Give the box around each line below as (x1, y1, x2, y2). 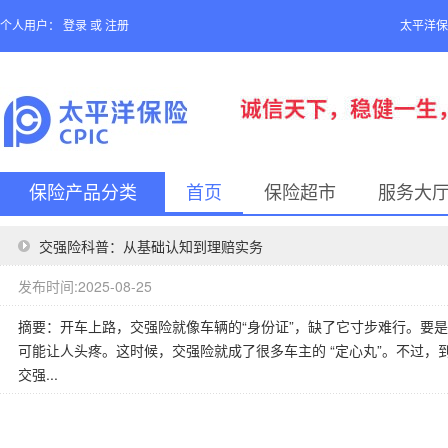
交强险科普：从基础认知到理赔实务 (39, 236, 263, 256)
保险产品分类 (28, 183, 137, 203)
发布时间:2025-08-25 (18, 276, 152, 296)
